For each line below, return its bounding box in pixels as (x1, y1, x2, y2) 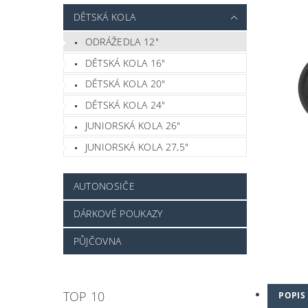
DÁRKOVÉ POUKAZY (73, 206, 163, 220)
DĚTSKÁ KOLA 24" (85, 98, 166, 111)
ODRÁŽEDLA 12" (85, 35, 159, 49)
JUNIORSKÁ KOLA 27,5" (85, 140, 189, 154)
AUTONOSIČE (73, 179, 135, 192)
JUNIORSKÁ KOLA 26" (85, 119, 181, 133)
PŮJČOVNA (73, 234, 122, 247)
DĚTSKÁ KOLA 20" (85, 77, 166, 91)
